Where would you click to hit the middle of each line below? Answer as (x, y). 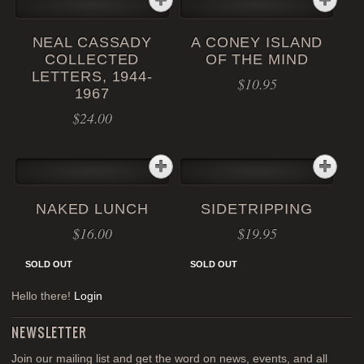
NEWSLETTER (49, 331)
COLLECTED (92, 60)
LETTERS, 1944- (92, 77)
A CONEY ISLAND (257, 43)
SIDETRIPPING (257, 208)
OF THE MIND (257, 60)
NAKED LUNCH (92, 208)
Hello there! (43, 297)
